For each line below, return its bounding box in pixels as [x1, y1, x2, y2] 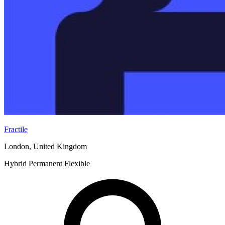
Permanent [29, 159, 62, 168]
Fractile [4, 125, 28, 134]
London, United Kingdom [4, 142, 87, 151]
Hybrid [4, 159, 27, 168]
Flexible [64, 159, 90, 168]
